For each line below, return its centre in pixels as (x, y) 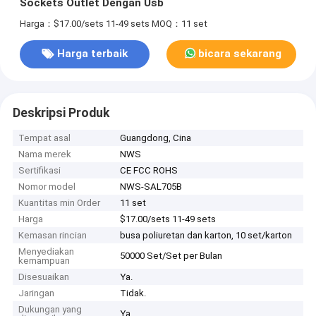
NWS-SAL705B (151, 187)
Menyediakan (47, 252)
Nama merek (45, 154)
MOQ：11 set (179, 23)
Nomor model (47, 187)
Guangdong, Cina (156, 138)
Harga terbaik (92, 54)
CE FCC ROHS (149, 171)
